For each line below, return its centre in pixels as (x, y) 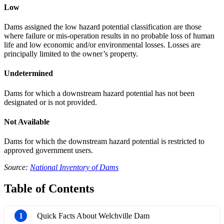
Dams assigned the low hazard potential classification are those (103, 27)
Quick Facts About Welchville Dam (93, 216)
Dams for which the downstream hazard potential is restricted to (104, 141)
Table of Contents (49, 189)
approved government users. (48, 150)
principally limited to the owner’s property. (71, 54)
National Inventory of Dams (74, 167)
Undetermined (28, 73)
